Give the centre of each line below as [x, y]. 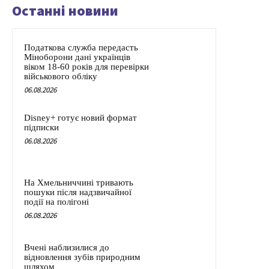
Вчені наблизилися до [67, 248]
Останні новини [65, 11]
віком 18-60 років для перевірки [86, 67]
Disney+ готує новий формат [80, 118]
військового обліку [61, 77]
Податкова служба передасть [81, 48]
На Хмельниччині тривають [79, 183]
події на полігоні [56, 202]
